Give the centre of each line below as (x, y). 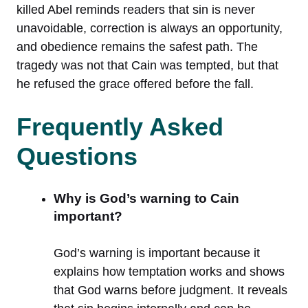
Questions (77, 157)
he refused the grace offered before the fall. (135, 84)
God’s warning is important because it (157, 253)
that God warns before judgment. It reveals (170, 290)
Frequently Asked (120, 127)
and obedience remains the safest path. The (137, 47)
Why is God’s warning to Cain (146, 199)
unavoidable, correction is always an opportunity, (150, 29)
